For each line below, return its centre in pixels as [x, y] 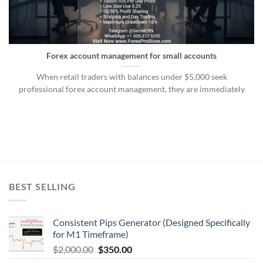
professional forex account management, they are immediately [131, 90]
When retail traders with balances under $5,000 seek [131, 77]
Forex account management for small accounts [131, 56]
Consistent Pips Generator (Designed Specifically [151, 222]
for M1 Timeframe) [91, 234]
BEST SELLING [42, 186]
